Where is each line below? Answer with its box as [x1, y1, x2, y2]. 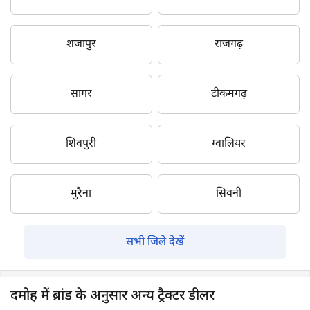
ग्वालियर [212, 136, 246, 152]
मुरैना [71, 186, 92, 201]
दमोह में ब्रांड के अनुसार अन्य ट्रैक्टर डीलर [10, 286, 215, 305]
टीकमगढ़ [210, 86, 247, 102]
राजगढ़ [215, 37, 244, 52]
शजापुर [66, 37, 96, 52]
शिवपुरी [66, 136, 97, 152]
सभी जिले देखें [126, 235, 184, 250]
